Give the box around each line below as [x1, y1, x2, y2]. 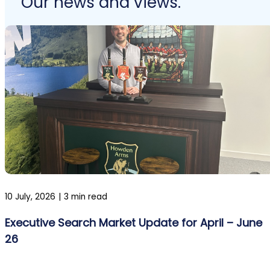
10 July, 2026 [5, 190, 55, 202]
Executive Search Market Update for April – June [5, 215, 262, 230]
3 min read [64, 190, 107, 202]
